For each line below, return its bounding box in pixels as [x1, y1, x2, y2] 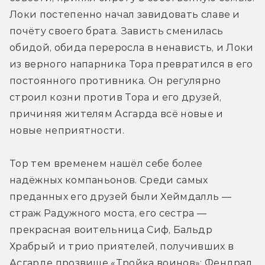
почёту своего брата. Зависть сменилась [9, 25, 224, 37]
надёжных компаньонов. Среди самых [9, 174, 208, 186]
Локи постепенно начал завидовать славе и [9, 9, 240, 21]
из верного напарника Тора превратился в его [9, 59, 253, 70]
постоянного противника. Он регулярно [9, 75, 221, 87]
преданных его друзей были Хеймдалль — [9, 191, 231, 203]
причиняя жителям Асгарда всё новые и [9, 108, 224, 120]
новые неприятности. [9, 125, 125, 137]
